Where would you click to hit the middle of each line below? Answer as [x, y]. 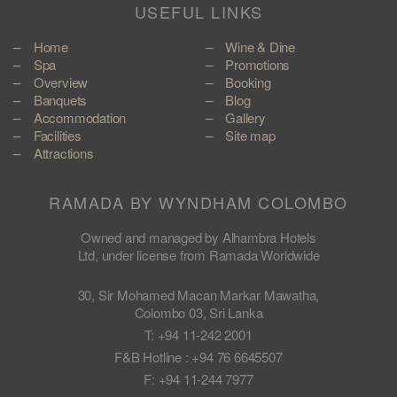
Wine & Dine [261, 46]
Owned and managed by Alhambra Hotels [198, 237]
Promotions [258, 64]
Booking [248, 82]
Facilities [57, 135]
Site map [250, 135]
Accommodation [80, 117]
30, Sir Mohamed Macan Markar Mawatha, [198, 294]
